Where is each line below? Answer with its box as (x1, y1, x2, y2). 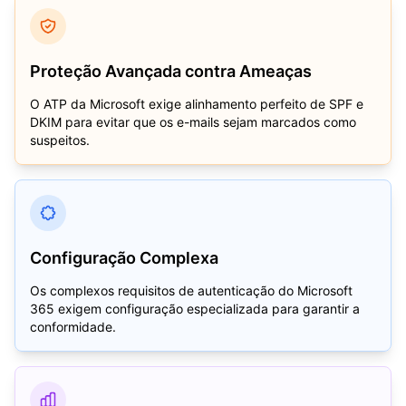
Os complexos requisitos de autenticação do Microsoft (30, 283, 353, 298)
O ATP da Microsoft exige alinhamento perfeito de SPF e (30, 96, 363, 111)
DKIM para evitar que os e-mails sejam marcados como (30, 114, 356, 130)
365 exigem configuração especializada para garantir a (30, 301, 360, 316)
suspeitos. (30, 132, 90, 148)
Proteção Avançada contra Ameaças (30, 62, 312, 81)
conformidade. (30, 319, 116, 334)
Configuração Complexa (30, 248, 218, 267)
